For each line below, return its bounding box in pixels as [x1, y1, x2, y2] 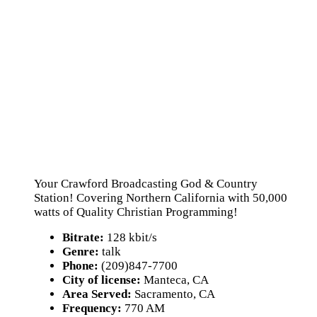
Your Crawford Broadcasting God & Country [34, 177, 258, 190]
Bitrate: [62, 231, 104, 244]
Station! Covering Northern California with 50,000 [34, 191, 287, 204]
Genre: [62, 245, 99, 258]
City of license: [62, 273, 141, 287]
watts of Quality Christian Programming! [34, 205, 238, 219]
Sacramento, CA [132, 287, 215, 301]
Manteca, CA [141, 273, 209, 287]
